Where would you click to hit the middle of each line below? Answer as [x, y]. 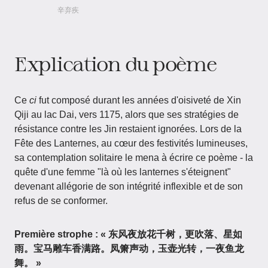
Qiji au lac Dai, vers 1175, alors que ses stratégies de [127, 115]
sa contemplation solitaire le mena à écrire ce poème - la [134, 158]
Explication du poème [115, 63]
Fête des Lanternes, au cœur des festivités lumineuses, [131, 143]
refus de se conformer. [61, 201]
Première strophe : [56, 234]
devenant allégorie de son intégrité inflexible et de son [129, 186]
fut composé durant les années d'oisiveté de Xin [139, 100]
